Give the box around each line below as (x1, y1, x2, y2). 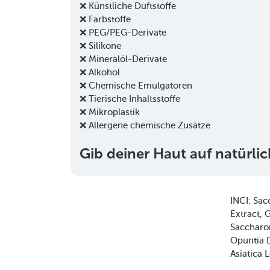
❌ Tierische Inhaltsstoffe (80, 93, 180, 104)
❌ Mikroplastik (80, 107, 140, 118)
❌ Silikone (80, 40, 121, 51)
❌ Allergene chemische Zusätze (80, 120, 210, 131)
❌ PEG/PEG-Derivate (80, 27, 166, 38)
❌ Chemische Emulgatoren (80, 80, 192, 91)
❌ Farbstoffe (80, 14, 131, 25)
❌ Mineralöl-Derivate (80, 54, 167, 64)
